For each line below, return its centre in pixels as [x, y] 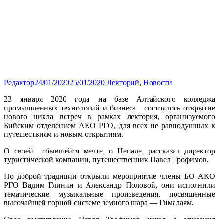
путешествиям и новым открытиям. [64, 134]
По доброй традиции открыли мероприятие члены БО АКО [109, 176]
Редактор [19, 82]
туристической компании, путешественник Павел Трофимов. [106, 159]
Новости [158, 82]
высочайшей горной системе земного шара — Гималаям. [99, 202]
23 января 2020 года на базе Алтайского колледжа [109, 99]
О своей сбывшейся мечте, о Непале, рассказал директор [109, 151]
